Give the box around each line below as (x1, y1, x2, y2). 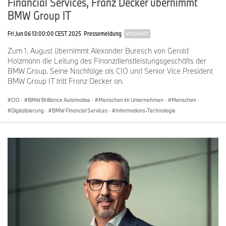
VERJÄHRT (126, 30, 149, 37)
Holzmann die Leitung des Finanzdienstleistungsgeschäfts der (8, 55, 206, 66)
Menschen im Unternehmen (98, 96, 163, 103)
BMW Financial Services (52, 106, 107, 114)
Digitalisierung (11, 106, 44, 114)
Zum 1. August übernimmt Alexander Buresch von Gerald (8, 45, 189, 55)
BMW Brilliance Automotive (28, 96, 90, 103)
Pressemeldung (84, 29, 122, 37)
